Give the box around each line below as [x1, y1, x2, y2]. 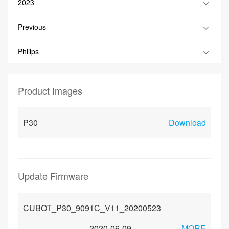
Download [169, 117, 206, 128]
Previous [18, 21, 46, 32]
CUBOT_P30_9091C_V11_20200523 [23, 202, 161, 214]
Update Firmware [18, 169, 88, 182]
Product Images [18, 84, 82, 97]
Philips [18, 46, 39, 56]
